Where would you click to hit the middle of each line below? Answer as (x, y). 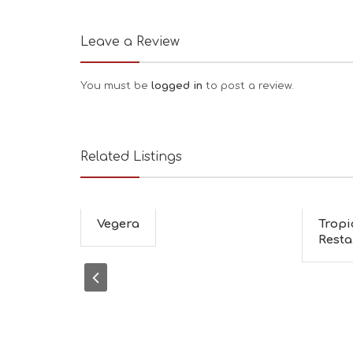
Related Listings (131, 157)
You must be (116, 86)
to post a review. (250, 86)
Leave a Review (130, 42)
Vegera (118, 224)
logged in (178, 86)
